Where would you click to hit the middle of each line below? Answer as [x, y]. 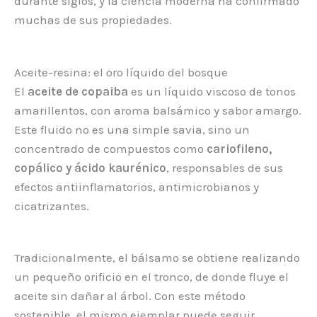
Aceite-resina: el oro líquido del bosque [121, 72]
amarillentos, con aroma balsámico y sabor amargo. [158, 110]
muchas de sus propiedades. [93, 20]
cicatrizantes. [52, 206]
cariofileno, [239, 148]
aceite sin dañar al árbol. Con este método [130, 295]
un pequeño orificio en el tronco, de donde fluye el [151, 276]
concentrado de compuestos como [110, 148]
